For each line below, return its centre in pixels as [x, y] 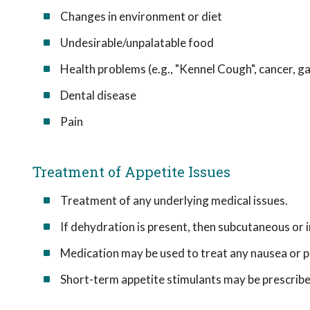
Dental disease [98, 95]
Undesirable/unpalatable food [137, 43]
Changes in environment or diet [141, 16]
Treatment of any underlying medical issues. [174, 200]
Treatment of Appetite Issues [131, 172]
